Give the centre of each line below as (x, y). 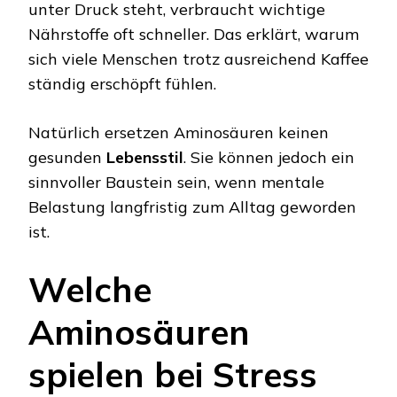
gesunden (67, 158)
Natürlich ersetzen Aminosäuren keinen (179, 133)
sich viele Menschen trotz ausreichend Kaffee (198, 59)
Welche (90, 290)
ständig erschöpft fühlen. (122, 84)
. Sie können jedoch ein (269, 158)
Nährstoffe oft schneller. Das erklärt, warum (194, 35)
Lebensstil (145, 158)
